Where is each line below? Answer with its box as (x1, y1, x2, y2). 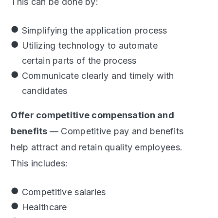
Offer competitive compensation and (11, 110, 174, 120)
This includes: (11, 158, 68, 168)
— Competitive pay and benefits (49, 126, 184, 136)
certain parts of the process (21, 55, 137, 66)
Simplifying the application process (21, 25, 167, 36)
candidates (21, 86, 68, 96)
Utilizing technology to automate (21, 40, 158, 51)
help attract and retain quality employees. (11, 142, 183, 152)
